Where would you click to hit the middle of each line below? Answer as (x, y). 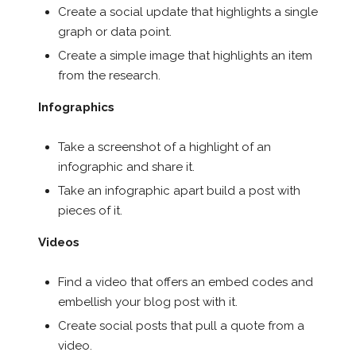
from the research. (109, 75)
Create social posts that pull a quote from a (181, 325)
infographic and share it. (126, 166)
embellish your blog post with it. (147, 302)
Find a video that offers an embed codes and (185, 282)
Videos (58, 242)
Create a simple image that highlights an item (185, 55)
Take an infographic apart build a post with (179, 190)
